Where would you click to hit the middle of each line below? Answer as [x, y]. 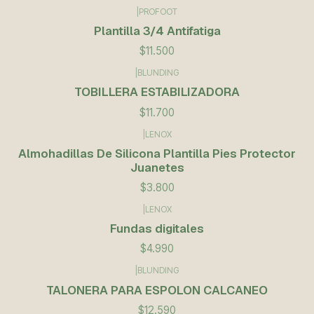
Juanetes [157, 167]
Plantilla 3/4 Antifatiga [157, 31]
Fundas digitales [157, 229]
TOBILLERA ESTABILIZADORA [157, 92]
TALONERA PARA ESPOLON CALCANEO [157, 290]
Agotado [54, 284]
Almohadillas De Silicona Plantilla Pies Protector [157, 153]
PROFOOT [158, 11]
